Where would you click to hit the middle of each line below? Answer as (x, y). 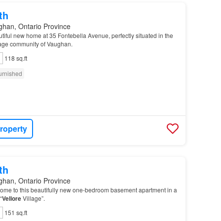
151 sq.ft (16, 212)
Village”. (33, 198)
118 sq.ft (16, 58)
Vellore (11, 198)
